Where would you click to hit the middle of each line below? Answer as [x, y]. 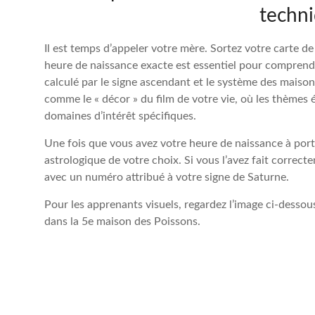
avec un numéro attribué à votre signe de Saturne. [167, 177]
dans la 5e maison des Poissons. [122, 221]
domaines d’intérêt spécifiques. [120, 116]
